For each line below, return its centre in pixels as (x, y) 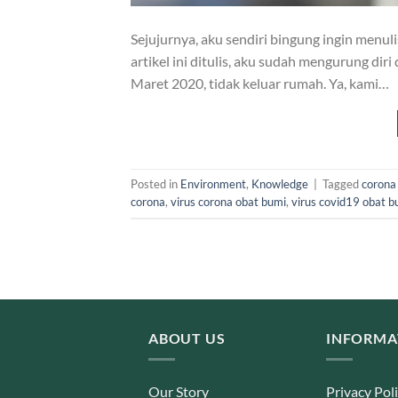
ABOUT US (187, 338)
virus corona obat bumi (228, 202)
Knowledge (280, 184)
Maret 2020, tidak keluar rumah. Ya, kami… (260, 83)
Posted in (155, 184)
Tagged (342, 184)
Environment (213, 184)
